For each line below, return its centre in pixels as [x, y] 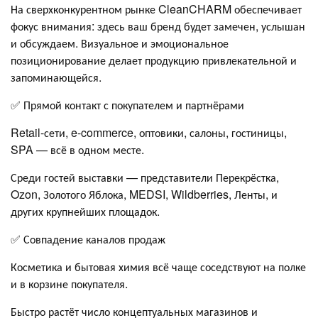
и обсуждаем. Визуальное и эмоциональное [120, 43]
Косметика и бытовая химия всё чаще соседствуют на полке [158, 266]
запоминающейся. [56, 77]
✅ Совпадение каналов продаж [88, 238]
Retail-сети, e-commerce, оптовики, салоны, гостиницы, [149, 132]
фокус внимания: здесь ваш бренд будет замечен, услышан [158, 26]
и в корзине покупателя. [69, 283]
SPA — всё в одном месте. [77, 149]
